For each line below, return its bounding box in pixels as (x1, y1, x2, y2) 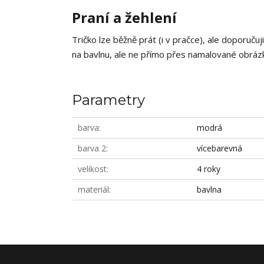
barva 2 (78, 143, 106, 154)
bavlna (197, 184, 222, 195)
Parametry (72, 91, 145, 108)
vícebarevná (197, 143, 243, 154)
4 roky (197, 163, 221, 174)
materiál (78, 184, 109, 195)
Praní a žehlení (72, 8, 177, 27)
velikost (78, 163, 107, 174)
